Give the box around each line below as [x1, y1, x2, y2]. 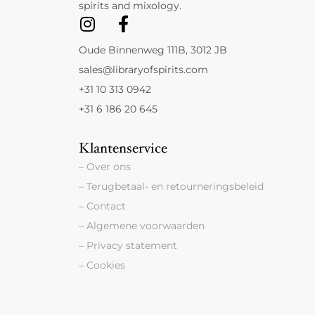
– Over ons [79, 160, 131, 173]
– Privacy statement [79, 238, 177, 252]
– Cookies [79, 258, 125, 271]
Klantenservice [79, 139, 167, 157]
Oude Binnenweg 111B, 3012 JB [79, 43, 227, 56]
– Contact [79, 199, 126, 212]
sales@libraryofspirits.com [79, 63, 208, 76]
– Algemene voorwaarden [79, 219, 205, 232]
